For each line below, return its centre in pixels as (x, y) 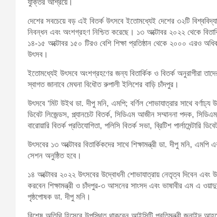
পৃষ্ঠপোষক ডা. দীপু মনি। (59, 197)
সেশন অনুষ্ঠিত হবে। (54, 155)
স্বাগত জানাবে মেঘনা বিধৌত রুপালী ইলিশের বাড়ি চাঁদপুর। (103, 84)
